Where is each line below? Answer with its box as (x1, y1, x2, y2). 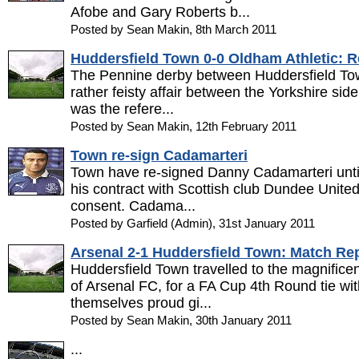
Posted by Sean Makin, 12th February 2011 (71, 119, 296, 133)
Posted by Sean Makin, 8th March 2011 (71, 22, 276, 36)
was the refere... (71, 101, 174, 117)
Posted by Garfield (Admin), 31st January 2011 (71, 216, 315, 230)
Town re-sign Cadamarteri (71, 147, 248, 163)
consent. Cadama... (71, 198, 196, 214)
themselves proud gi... (71, 295, 212, 311)
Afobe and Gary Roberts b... (71, 4, 250, 20)
